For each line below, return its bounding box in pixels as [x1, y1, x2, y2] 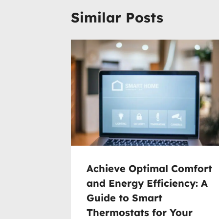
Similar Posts [71, 9, 163, 26]
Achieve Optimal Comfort [87, 162, 212, 175]
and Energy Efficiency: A [87, 176, 208, 189]
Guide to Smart [87, 191, 162, 204]
